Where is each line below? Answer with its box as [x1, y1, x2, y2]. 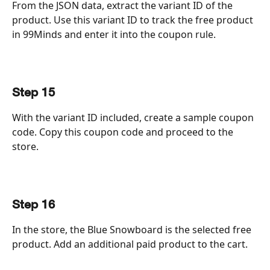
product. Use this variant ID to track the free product [12, 13, 256, 27]
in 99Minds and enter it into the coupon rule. [12, 27, 216, 41]
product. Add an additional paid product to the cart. [12, 237, 248, 251]
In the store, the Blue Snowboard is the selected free [12, 222, 254, 236]
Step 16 [12, 199, 55, 211]
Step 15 [12, 87, 55, 99]
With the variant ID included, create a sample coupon [12, 110, 256, 124]
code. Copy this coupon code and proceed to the [12, 125, 236, 139]
